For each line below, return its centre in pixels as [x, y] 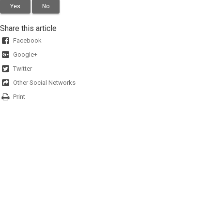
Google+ [25, 55]
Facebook [27, 41]
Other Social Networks [44, 83]
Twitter [23, 69]
